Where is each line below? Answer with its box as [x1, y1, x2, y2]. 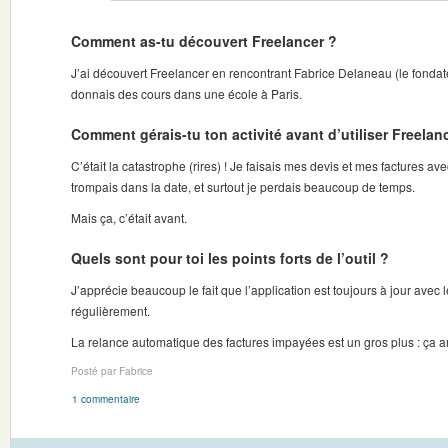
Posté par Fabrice [71, 364, 153, 378]
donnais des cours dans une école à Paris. [71, 85, 302, 102]
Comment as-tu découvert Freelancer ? [71, 31, 337, 51]
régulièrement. [71, 302, 150, 319]
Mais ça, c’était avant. [71, 209, 187, 226]
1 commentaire [72, 392, 140, 406]
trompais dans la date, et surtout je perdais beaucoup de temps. [71, 178, 415, 195]
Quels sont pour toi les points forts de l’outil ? [71, 248, 389, 268]
